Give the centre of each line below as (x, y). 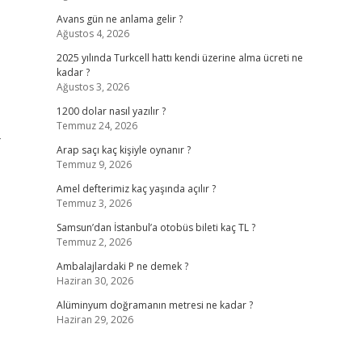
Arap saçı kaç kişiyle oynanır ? (123, 150)
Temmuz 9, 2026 (94, 164)
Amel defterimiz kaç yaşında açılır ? (136, 189)
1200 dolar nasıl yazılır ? (111, 111)
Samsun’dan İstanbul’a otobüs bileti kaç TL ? (156, 227)
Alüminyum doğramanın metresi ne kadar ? (154, 305)
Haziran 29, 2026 (95, 320)
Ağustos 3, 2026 (93, 87)
